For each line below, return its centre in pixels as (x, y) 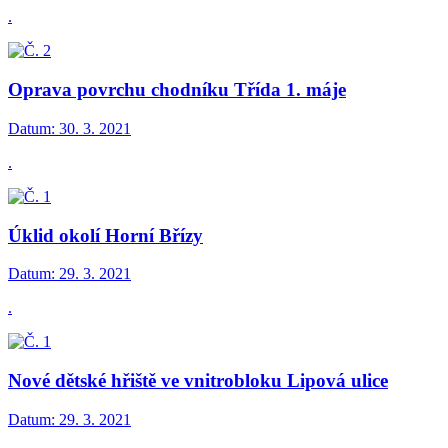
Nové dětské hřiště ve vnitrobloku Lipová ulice (198, 380)
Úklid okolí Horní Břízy (105, 235)
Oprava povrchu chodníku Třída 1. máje (177, 90)
